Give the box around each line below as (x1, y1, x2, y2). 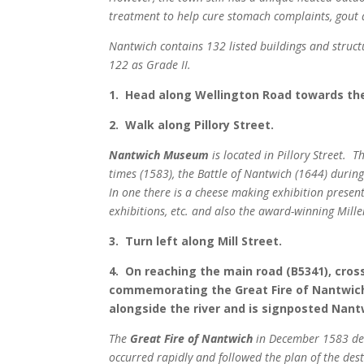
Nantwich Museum (109, 147, 210, 163)
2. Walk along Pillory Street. (109, 117, 275, 133)
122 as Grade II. (109, 57, 192, 73)
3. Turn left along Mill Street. (109, 233, 283, 249)
